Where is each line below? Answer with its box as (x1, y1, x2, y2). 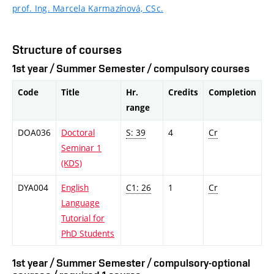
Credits (168, 87, 198, 98)
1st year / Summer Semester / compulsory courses (12, 62, 250, 75)
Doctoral (61, 127, 95, 139)
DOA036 (18, 127, 51, 139)
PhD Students (61, 228, 114, 240)
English (61, 182, 89, 194)
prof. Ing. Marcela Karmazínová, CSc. (12, 2, 164, 14)
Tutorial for (61, 212, 105, 224)
